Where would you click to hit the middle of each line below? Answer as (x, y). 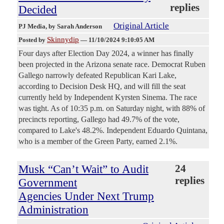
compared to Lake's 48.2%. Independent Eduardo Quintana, (113, 130)
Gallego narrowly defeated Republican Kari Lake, (97, 75)
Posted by (33, 40)
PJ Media (32, 26)
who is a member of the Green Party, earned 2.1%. (98, 141)
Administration (53, 210)
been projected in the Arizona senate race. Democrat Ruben (112, 64)
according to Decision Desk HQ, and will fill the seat (102, 86)
